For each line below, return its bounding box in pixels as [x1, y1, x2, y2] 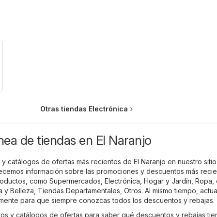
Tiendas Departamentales [38, 186, 120, 195]
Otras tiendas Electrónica [40, 104, 128, 113]
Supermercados [49, 176, 101, 185]
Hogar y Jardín [144, 176, 191, 185]
